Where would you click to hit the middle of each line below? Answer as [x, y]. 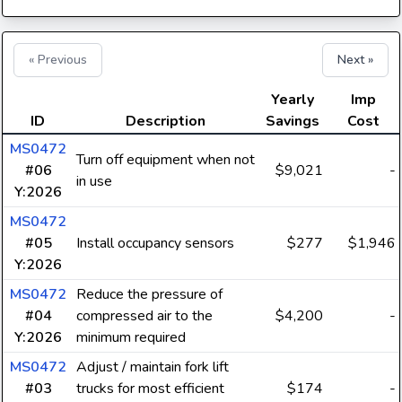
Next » [355, 60]
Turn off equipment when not [166, 160]
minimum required [131, 337]
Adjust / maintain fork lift [153, 367]
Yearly [293, 100]
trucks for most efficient [150, 389]
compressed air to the [144, 316]
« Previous [58, 60]
